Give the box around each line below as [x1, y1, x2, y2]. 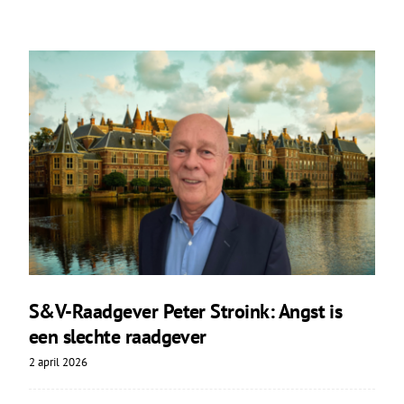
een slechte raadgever [28, 324, 207, 350]
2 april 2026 [28, 354, 87, 371]
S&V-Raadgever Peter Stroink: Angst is [28, 298, 343, 325]
